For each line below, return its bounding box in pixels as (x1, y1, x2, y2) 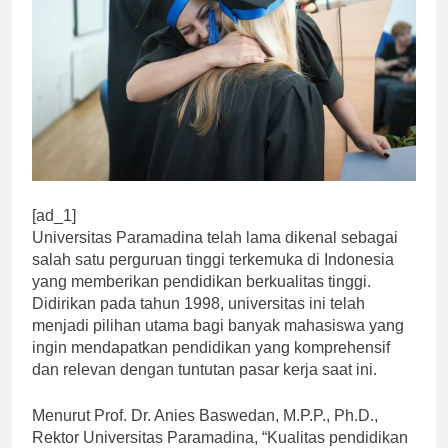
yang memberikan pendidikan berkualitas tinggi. (32, 290, 371, 308)
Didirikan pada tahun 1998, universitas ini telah (32, 312, 365, 330)
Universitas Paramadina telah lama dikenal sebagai (32, 246, 398, 264)
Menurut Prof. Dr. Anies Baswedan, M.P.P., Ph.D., (32, 424, 378, 442)
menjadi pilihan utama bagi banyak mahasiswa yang (32, 334, 404, 352)
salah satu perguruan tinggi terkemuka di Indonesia (32, 268, 394, 286)
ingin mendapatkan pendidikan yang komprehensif (32, 356, 390, 374)
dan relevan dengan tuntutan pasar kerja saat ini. (32, 378, 377, 396)
